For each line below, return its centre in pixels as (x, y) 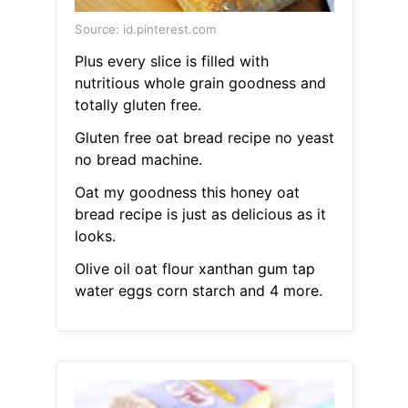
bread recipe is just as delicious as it (200, 214)
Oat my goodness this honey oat (187, 193)
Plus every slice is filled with (171, 61)
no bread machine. (138, 160)
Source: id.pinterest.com (145, 30)
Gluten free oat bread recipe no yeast (204, 138)
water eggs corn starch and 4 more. (198, 291)
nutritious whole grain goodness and (200, 83)
